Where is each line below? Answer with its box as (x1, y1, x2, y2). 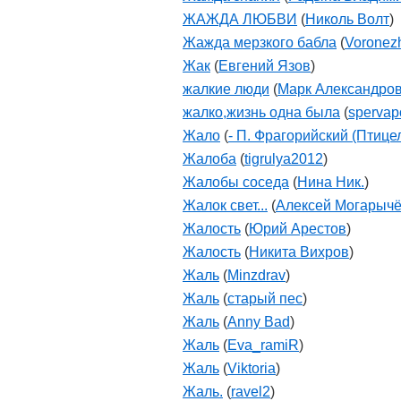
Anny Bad (227, 314, 290, 329)
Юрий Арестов (249, 221, 346, 236)
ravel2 (231, 384, 270, 399)
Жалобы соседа (183, 175, 289, 190)
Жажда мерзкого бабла (183, 35, 337, 50)
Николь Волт (305, 12, 389, 27)
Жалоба (183, 151, 236, 166)
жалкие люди (183, 81, 269, 97)
